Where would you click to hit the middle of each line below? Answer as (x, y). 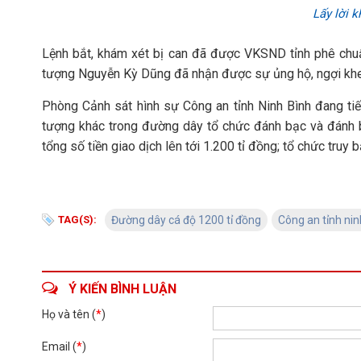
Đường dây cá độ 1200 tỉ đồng (186, 220)
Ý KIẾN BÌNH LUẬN (122, 289)
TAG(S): (77, 220)
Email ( (59, 346)
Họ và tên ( (69, 314)
